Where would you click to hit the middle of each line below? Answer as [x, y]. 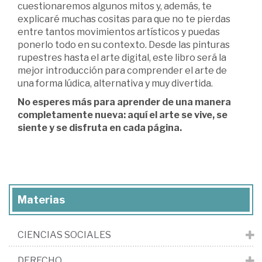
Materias [41, 200]
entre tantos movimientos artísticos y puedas [119, 32]
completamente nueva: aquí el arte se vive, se [123, 115]
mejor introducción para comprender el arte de [122, 71]
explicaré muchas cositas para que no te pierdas [124, 19]
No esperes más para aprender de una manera [124, 102]
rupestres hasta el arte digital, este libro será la [122, 58]
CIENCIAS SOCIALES [64, 235]
